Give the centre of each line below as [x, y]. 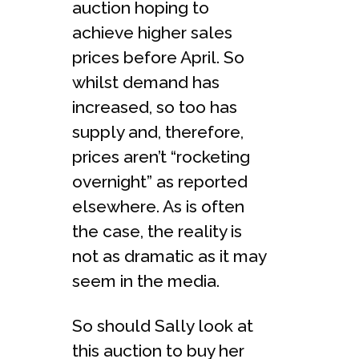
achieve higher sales [152, 32]
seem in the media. [146, 281]
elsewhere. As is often [158, 206]
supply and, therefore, [158, 132]
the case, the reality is [157, 231]
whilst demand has [146, 82]
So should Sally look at [163, 326]
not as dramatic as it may [169, 256]
